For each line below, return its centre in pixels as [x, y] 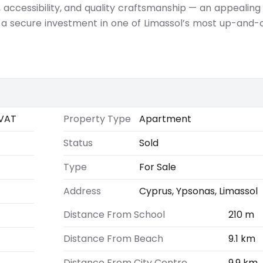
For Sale [157, 167]
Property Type [97, 119]
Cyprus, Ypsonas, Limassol [198, 191]
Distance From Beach [113, 239]
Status [78, 143]
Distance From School [114, 215]
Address [82, 191]
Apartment [165, 119]
